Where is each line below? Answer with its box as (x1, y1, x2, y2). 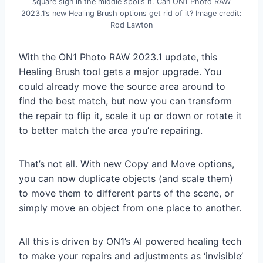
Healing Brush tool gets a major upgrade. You (19, 66, 221, 78)
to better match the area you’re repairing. (19, 124, 203, 137)
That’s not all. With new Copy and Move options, (19, 158, 234, 170)
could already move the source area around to (19, 80, 225, 93)
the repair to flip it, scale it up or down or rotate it (19, 110, 242, 122)
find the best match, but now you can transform (19, 95, 232, 107)
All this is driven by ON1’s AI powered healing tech (19, 235, 241, 248)
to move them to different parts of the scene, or (19, 187, 234, 200)
